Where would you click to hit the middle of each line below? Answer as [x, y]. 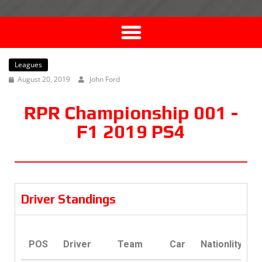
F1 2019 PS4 [131, 132]
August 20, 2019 [44, 80]
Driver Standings [68, 199]
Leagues [28, 65]
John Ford [105, 80]
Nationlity [221, 244]
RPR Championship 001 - [131, 113]
